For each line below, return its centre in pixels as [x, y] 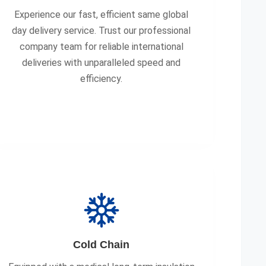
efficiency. [102, 79]
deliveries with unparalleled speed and [102, 63]
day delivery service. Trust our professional [102, 31]
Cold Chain [102, 245]
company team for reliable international [101, 47]
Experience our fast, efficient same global [102, 15]
